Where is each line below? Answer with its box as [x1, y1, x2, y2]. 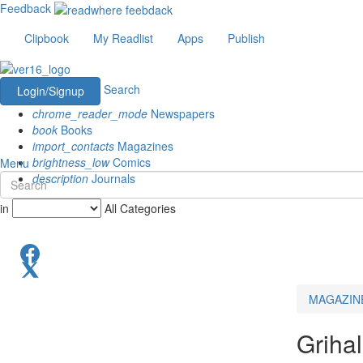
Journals [88, 169, 135, 186]
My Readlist [93, 30, 153, 47]
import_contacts [32, 137, 114, 154]
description [32, 169, 88, 186]
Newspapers [147, 105, 215, 122]
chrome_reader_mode [32, 105, 147, 122]
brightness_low [32, 153, 109, 170]
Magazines [114, 137, 173, 154]
